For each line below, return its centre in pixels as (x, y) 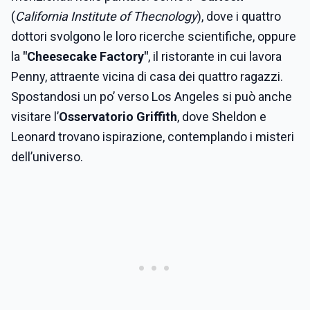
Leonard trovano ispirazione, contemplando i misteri (153, 137)
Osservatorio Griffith (118, 117)
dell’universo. (48, 157)
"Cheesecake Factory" (85, 57)
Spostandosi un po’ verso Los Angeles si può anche (152, 97)
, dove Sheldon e (222, 117)
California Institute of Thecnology (106, 17)
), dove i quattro (239, 17)
